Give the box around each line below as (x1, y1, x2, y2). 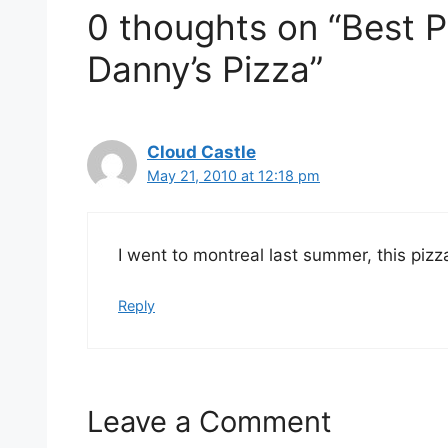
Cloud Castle (147, 142, 256, 163)
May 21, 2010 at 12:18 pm (147, 167, 320, 185)
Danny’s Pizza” (87, 48, 323, 91)
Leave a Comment (87, 403, 332, 439)
